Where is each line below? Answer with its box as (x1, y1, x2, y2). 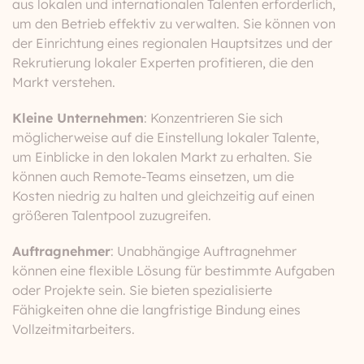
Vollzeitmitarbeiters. (12, 321, 135, 337)
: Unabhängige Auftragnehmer (110, 243, 297, 259)
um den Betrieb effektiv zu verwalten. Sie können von (12, 15, 336, 32)
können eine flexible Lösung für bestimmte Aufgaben (12, 262, 335, 279)
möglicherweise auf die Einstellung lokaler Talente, (12, 129, 319, 145)
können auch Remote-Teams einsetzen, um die (12, 168, 294, 184)
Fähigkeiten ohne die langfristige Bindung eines (12, 301, 301, 318)
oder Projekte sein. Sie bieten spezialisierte (12, 282, 272, 298)
